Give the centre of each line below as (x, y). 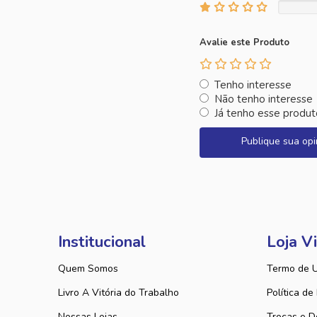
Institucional (102, 242)
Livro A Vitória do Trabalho (119, 293)
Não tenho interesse (264, 99)
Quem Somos (88, 269)
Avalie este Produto (244, 42)
